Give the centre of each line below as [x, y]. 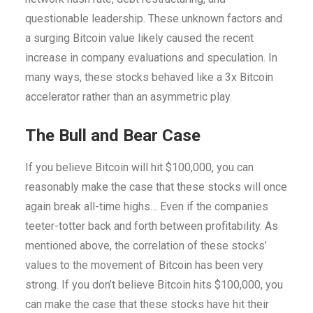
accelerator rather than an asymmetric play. [129, 97]
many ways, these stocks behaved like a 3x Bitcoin [149, 78]
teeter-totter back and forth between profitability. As [152, 226]
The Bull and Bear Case [113, 136]
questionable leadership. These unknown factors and [154, 19]
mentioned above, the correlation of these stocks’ [146, 246]
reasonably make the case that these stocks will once [156, 187]
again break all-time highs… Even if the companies [147, 207]
